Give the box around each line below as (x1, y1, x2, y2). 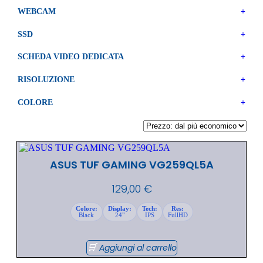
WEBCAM (18, 7, 56, 16)
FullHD (167, 211, 188, 218)
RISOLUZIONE (18, 75, 75, 85)
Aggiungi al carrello (99, 241, 177, 254)
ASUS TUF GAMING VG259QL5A (49, 157, 214, 172)
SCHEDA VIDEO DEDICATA (18, 52, 124, 62)
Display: (107, 204, 131, 212)
